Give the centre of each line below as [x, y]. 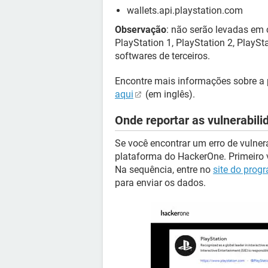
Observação [141, 30]
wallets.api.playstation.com [185, 10]
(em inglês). [169, 94]
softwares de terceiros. [162, 56]
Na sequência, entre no [164, 170]
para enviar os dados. [160, 183]
